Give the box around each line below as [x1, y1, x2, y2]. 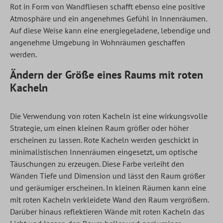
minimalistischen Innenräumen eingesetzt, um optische [10, 146, 198, 157]
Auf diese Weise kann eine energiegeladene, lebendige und [10, 25, 211, 35]
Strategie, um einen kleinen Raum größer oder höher [10, 122, 189, 133]
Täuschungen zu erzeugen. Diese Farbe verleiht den [10, 158, 184, 169]
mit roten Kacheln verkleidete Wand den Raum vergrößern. [10, 194, 209, 205]
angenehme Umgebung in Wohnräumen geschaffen [10, 37, 185, 47]
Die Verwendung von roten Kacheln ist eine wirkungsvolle [10, 111, 208, 121]
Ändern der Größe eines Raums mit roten [10, 67, 203, 82]
